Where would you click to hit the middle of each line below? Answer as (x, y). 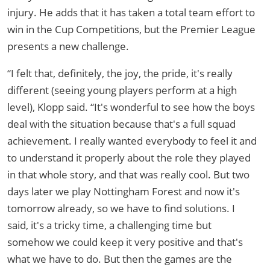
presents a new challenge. (68, 46)
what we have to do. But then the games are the (120, 259)
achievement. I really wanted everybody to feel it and (132, 141)
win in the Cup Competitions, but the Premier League (131, 30)
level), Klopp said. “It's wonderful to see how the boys (131, 107)
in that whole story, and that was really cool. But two (128, 175)
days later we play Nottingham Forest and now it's (124, 192)
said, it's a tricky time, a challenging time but (109, 225)
